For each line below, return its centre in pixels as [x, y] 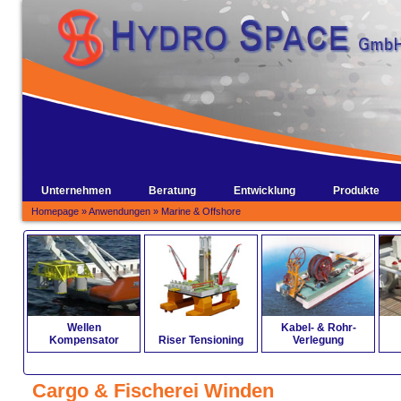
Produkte [356, 191]
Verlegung [318, 340]
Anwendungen [119, 211]
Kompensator [84, 340]
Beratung [172, 191]
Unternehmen [76, 191]
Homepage [55, 211]
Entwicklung [264, 191]
